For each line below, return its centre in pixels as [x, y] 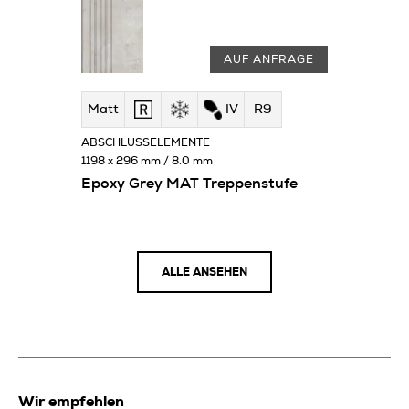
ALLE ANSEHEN [204, 272]
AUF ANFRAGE [269, 59]
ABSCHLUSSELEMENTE [146, 142]
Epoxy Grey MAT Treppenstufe [189, 183]
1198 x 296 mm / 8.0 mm [147, 160]
